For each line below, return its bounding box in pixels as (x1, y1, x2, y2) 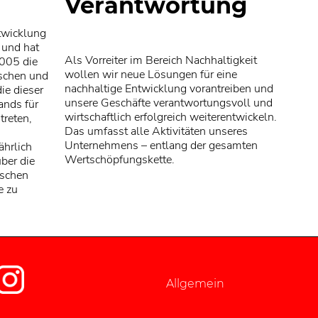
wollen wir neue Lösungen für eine (64, 66, 237, 82)
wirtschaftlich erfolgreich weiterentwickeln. (64, 109, 277, 125)
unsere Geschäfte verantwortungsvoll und (64, 94, 273, 111)
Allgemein (165, 276, 224, 290)
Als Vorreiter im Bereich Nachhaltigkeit (64, 52, 257, 68)
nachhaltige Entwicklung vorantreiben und (64, 80, 273, 97)
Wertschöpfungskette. (64, 151, 175, 168)
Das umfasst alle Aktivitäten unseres (64, 123, 248, 139)
